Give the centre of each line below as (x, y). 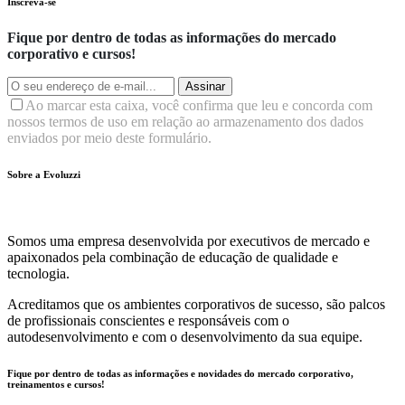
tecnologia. (38, 273)
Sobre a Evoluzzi (44, 174)
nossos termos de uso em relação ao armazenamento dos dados (185, 121)
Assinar (205, 86)
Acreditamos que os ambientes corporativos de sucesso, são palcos (196, 304)
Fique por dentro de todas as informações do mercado (172, 37)
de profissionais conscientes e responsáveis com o (148, 320)
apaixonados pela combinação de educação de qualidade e (173, 257)
